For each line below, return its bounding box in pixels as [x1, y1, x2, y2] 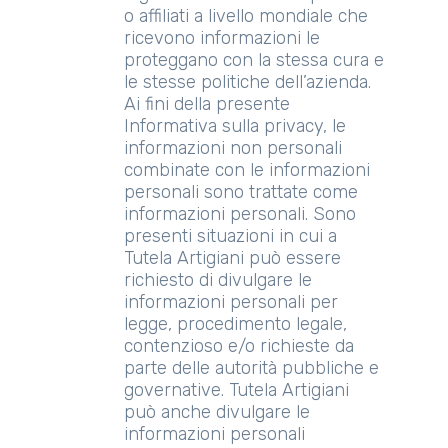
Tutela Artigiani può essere [124, 247, 341, 269]
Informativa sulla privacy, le [124, 115, 346, 137]
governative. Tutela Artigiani [124, 379, 349, 401]
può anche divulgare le [124, 401, 310, 423]
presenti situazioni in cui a [124, 225, 337, 247]
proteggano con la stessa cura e [124, 49, 384, 71]
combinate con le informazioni [124, 159, 370, 181]
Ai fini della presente [124, 93, 290, 115]
